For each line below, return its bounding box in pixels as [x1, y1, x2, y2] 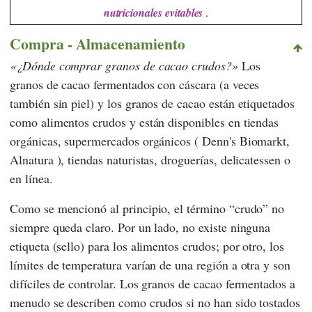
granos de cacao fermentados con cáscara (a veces [10, 76, 260, 93]
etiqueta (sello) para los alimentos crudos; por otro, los [10, 237, 284, 255]
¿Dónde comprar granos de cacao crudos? [15, 57, 232, 75]
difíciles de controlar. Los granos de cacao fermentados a [10, 275, 295, 292]
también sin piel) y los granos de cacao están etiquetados [10, 95, 295, 112]
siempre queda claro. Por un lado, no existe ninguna [10, 219, 271, 236]
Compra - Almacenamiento [10, 32, 185, 54]
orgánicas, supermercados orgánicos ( [10, 132, 203, 150]
